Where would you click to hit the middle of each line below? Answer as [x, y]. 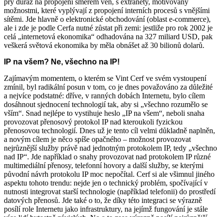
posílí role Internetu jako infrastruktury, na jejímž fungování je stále [106, 209]
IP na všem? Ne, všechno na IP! [62, 62]
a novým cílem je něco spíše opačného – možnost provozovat [97, 139]
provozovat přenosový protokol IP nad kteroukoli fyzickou [93, 122]
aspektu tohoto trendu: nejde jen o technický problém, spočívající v [106, 183]
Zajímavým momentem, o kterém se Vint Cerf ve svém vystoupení [105, 78]
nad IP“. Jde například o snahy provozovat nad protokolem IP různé [107, 156]
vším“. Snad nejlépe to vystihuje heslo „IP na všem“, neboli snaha [104, 113]
